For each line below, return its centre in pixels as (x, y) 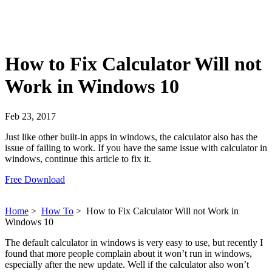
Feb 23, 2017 (30, 116)
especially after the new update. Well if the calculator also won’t (127, 264)
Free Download (35, 179)
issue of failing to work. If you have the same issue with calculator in (136, 148)
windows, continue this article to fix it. (78, 158)
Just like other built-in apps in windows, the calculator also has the (131, 137)
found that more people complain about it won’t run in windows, (128, 253)
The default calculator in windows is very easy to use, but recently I (134, 242)
